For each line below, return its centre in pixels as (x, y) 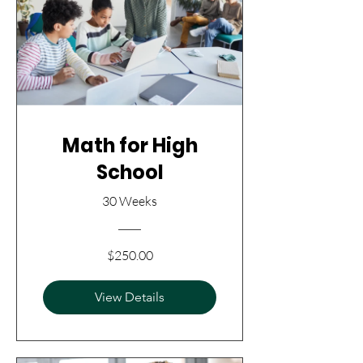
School (130, 172)
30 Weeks (130, 201)
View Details (130, 297)
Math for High (130, 145)
